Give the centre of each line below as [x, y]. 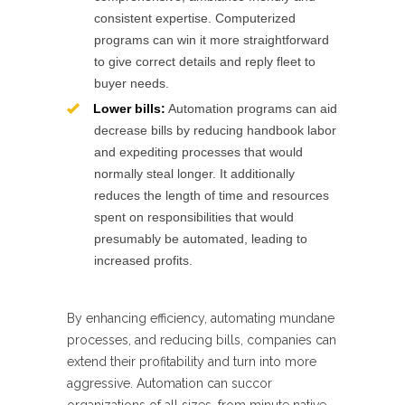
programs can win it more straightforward [212, 40]
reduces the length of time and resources [212, 195]
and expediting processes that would [198, 152]
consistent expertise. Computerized [195, 18]
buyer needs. [132, 83]
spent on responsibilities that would [194, 217]
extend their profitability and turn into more [192, 362]
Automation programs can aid [251, 108]
